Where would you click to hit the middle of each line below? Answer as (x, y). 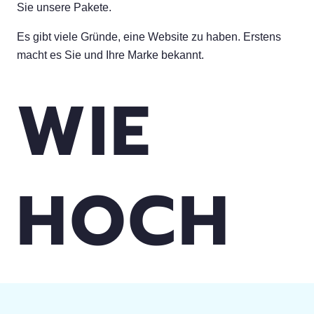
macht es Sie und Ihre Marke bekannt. (110, 55)
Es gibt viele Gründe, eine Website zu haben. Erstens (149, 37)
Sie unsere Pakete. (64, 8)
